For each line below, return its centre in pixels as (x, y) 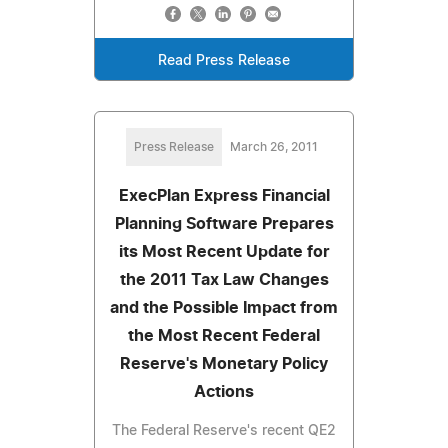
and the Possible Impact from (224, 307)
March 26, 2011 (274, 146)
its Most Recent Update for (224, 251)
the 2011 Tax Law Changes (224, 279)
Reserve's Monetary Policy (224, 363)
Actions (224, 391)
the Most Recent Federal (224, 335)
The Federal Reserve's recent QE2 (224, 430)
